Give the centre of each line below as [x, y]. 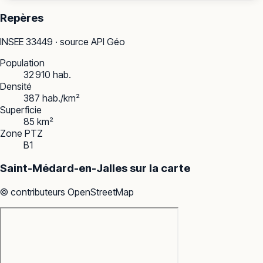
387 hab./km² [52, 98]
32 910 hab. [47, 74]
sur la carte [159, 168]
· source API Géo [89, 41]
